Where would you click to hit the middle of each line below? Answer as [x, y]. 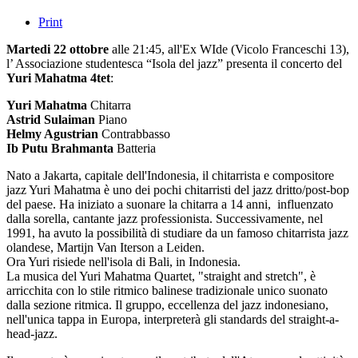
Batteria [135, 148]
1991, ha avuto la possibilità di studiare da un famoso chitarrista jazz [177, 233]
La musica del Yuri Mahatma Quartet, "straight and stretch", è [161, 276]
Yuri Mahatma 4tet [58, 78]
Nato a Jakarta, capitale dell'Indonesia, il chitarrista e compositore [170, 175]
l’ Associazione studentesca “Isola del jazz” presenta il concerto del [174, 63]
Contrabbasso [134, 133]
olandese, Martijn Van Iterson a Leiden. [105, 247]
